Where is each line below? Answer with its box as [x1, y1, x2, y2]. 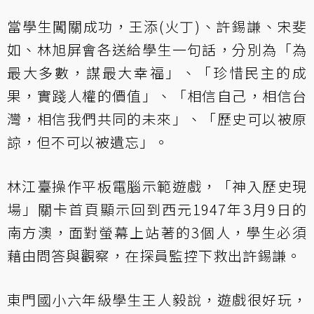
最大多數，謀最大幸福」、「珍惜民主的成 [7, 62, 307, 83]
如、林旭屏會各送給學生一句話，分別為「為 [7, 39, 307, 60]
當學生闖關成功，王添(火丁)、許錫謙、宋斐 [7, 16, 307, 37]
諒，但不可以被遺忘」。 [7, 132, 169, 153]
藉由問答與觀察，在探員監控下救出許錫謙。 [7, 245, 301, 266]
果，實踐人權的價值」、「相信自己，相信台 [7, 86, 307, 107]
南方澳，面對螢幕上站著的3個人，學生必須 [7, 222, 307, 243]
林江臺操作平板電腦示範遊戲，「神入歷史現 [7, 176, 307, 197]
